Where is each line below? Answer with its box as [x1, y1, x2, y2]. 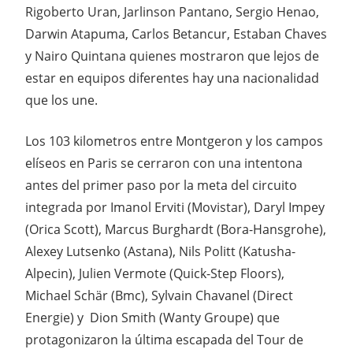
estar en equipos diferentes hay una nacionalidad [25, 69, 319, 87]
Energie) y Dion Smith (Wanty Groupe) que [25, 309, 280, 327]
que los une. [25, 91, 98, 110]
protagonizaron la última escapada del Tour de [25, 331, 303, 349]
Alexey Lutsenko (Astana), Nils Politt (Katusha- [25, 243, 295, 261]
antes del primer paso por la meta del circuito [25, 176, 297, 195]
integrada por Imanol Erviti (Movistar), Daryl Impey [25, 199, 325, 217]
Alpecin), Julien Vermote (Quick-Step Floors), [25, 265, 284, 283]
